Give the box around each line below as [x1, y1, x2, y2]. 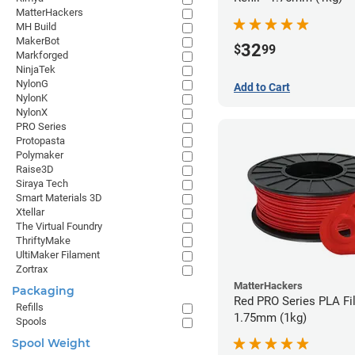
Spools [16, 315, 47, 327]
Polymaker [16, 149, 63, 161]
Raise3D [16, 163, 54, 175]
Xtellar [16, 206, 44, 218]
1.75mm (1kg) [234, 310, 307, 325]
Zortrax [16, 263, 48, 275]
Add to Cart [234, 80, 290, 94]
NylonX [16, 106, 48, 118]
